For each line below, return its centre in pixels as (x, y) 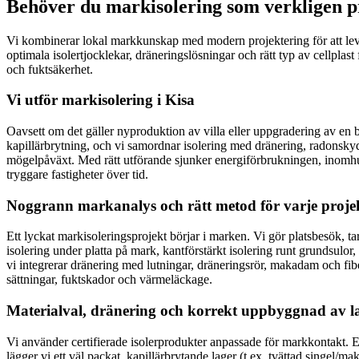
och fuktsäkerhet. (50, 69)
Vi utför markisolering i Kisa (101, 100)
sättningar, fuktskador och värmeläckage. (109, 280)
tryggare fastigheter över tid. (77, 174)
